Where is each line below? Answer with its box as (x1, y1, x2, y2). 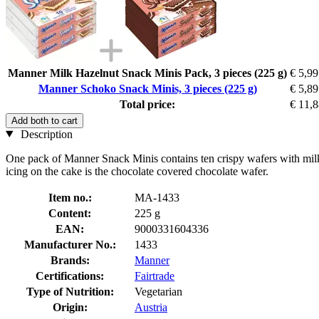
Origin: (52, 300, 88, 313)
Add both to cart (11, 115, 78, 126)
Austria (135, 300, 167, 313)
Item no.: (48, 191, 92, 204)
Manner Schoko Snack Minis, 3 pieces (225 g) (38, 82, 257, 95)
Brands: (50, 253, 90, 266)
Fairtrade (135, 269, 174, 282)
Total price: (120, 98, 175, 110)
